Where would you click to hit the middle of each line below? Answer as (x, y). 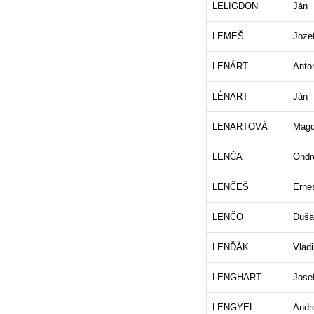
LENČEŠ (231, 187)
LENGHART (237, 277)
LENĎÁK (231, 247)
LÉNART (230, 96)
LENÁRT (230, 66)
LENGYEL (233, 307)
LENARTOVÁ (240, 127)
